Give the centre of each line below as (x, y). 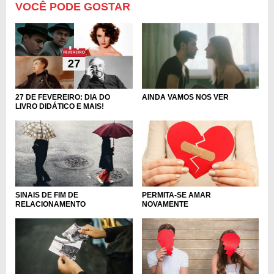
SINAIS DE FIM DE (47, 195)
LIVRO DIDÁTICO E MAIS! (60, 107)
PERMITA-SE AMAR (176, 195)
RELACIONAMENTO (50, 204)
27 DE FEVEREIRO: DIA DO (63, 98)
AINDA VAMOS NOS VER (185, 98)
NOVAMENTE (165, 204)
